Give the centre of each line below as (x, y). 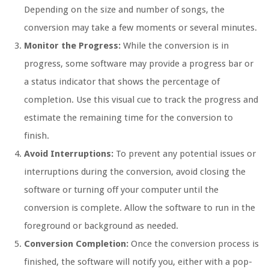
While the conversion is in (175, 46)
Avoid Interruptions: (69, 154)
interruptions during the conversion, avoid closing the (135, 172)
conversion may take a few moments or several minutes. (141, 28)
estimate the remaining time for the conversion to (128, 118)
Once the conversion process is (194, 244)
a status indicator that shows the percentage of (122, 82)
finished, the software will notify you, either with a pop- (138, 262)
